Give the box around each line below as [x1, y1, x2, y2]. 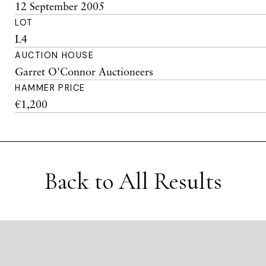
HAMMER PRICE [15, 83, 85, 93]
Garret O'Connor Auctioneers [15, 65, 154, 78]
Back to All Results [44, 167, 222, 195]
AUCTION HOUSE [15, 50, 94, 61]
